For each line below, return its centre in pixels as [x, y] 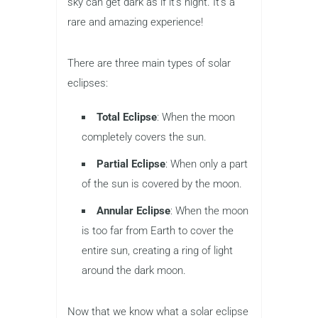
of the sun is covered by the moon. [162, 183]
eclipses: [88, 83]
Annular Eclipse [133, 210]
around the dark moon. [134, 270]
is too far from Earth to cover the [158, 230]
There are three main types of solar [149, 63]
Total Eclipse [127, 117]
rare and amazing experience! [135, 22]
